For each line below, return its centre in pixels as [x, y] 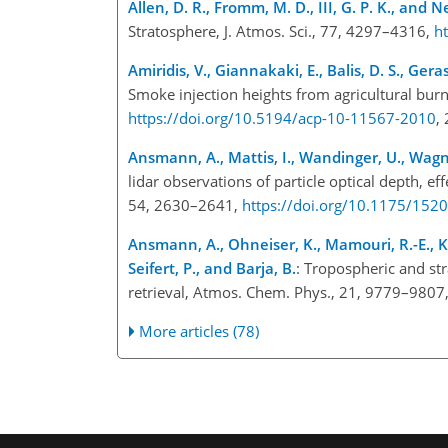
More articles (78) [199, 330]
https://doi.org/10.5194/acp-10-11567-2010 [282, 117]
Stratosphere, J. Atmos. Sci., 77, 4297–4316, [281, 30]
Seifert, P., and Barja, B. [212, 267]
